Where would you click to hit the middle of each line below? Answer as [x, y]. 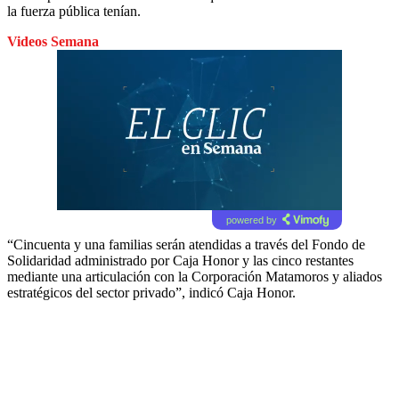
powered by [251, 220]
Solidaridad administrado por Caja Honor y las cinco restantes [180, 260]
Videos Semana [53, 41]
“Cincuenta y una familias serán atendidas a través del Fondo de [186, 244]
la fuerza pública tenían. [74, 11]
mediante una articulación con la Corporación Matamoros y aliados [195, 276]
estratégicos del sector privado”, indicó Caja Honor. [151, 292]
